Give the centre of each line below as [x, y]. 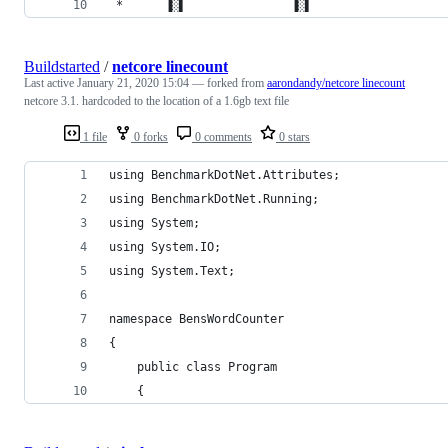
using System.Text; [172, 270]
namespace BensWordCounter [196, 318]
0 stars [293, 136]
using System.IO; [165, 246]
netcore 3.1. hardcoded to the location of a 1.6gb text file [156, 100]
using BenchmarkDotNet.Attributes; [224, 174]
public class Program [193, 366]
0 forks [149, 136]
